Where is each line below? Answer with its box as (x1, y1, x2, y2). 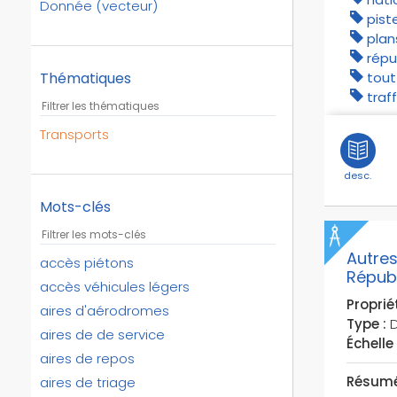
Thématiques (40, 67, 131, 89)
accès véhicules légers (40, 276, 190, 296)
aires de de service (40, 324, 165, 344)
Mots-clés (40, 196, 111, 217)
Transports (40, 124, 109, 144)
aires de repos (40, 348, 135, 368)
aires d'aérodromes (40, 300, 169, 320)
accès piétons (40, 253, 134, 272)
